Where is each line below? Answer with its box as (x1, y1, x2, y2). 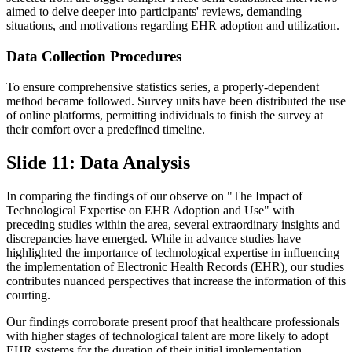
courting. (6, 288, 50, 302)
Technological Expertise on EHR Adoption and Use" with (6, 203, 295, 217)
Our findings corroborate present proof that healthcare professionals (6, 314, 339, 328)
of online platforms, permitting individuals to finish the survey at (6, 108, 323, 122)
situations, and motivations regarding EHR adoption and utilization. (6, 19, 346, 33)
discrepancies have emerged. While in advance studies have (6, 231, 301, 245)
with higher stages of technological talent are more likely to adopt (6, 328, 328, 343)
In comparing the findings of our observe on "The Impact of (6, 189, 302, 203)
